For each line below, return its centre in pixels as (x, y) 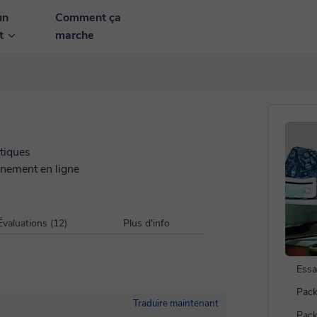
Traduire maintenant (176, 304)
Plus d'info (146, 223)
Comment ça (88, 17)
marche (75, 35)
